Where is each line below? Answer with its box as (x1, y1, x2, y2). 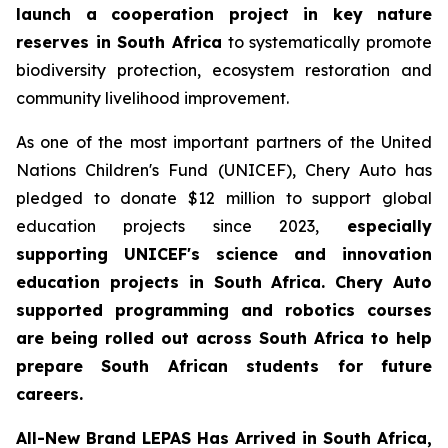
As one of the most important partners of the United (16, 132, 432, 153)
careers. (16, 384, 83, 405)
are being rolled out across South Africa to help (16, 328, 432, 349)
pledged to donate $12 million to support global (16, 188, 432, 209)
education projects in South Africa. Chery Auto (16, 272, 432, 293)
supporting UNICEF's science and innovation (16, 244, 432, 265)
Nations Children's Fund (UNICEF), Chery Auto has (16, 160, 432, 181)
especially (318, 216, 432, 237)
